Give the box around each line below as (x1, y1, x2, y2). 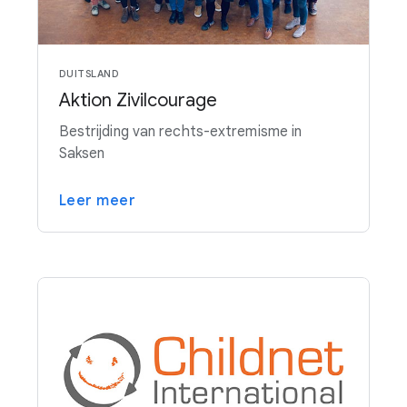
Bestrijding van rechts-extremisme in (58, 123, 303, 142)
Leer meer (58, 192, 136, 211)
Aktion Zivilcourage (58, 89, 217, 113)
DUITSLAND (58, 67, 120, 81)
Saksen (58, 144, 105, 164)
